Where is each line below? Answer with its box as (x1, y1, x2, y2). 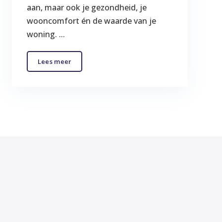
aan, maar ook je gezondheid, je (26, 1, 147, 13)
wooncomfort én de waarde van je (26, 15, 156, 26)
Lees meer (37, 56, 72, 66)
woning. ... (26, 28, 65, 40)
